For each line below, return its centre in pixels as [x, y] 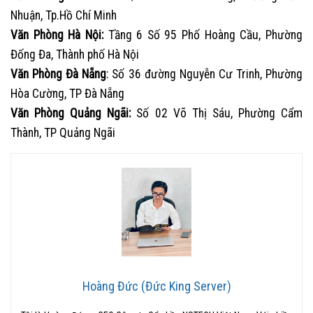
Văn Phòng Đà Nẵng [59, 74]
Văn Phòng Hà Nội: [57, 35]
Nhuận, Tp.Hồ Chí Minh [64, 16]
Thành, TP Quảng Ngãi [63, 133]
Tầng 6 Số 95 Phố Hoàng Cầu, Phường [203, 35]
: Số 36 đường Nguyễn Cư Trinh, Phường [205, 74]
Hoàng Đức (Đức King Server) [156, 286]
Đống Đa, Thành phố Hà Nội [75, 55]
